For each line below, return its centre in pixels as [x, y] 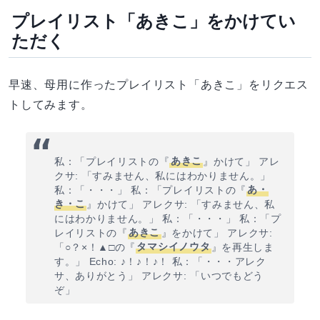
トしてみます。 [51, 104]
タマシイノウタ [174, 247]
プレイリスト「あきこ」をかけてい [154, 21]
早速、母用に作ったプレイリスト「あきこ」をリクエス [159, 84]
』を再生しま [242, 247]
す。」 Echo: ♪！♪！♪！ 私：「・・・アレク [160, 261]
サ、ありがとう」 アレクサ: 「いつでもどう [159, 276]
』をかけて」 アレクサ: [217, 233]
